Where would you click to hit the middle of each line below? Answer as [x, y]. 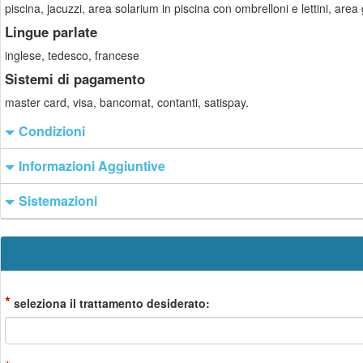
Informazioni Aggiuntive [92, 166]
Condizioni [52, 131]
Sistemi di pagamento [75, 79]
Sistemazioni [58, 201]
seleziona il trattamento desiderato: [110, 303]
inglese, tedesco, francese [72, 55]
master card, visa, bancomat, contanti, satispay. [127, 102]
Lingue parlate [51, 32]
